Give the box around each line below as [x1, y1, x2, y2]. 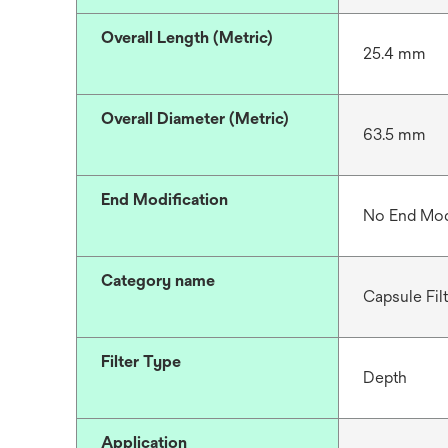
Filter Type [101, 352, 181, 372]
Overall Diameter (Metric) [101, 109, 289, 129]
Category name [101, 271, 215, 291]
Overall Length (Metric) [101, 28, 273, 48]
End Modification [101, 190, 228, 210]
